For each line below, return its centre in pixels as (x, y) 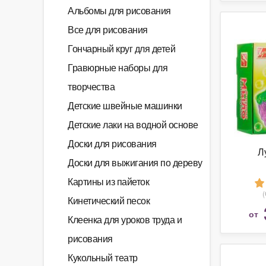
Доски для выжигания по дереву (135, 162)
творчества (91, 86)
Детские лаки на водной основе (133, 124)
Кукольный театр (103, 257)
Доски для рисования (112, 143)
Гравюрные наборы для (118, 67)
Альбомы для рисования (119, 10)
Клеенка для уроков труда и (125, 219)
